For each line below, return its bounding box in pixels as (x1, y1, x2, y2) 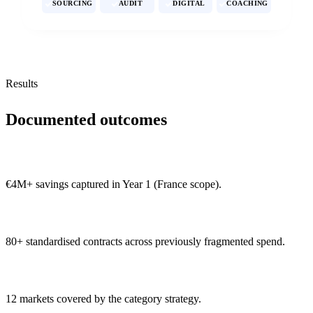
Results (6, 78, 38, 90)
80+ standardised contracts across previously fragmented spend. (6, 235, 285, 247)
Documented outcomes (6, 110, 167, 129)
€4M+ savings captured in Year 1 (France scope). (6, 177, 221, 190)
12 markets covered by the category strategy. (6, 292, 201, 305)
